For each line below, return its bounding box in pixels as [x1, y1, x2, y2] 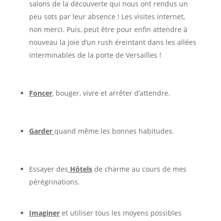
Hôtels [68, 164, 92, 174]
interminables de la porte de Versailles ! [29, 50, 161, 60]
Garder [29, 126, 54, 136]
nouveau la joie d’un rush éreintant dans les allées [29, 37, 196, 47]
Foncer [29, 88, 52, 98]
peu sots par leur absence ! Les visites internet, [29, 11, 185, 21]
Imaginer [29, 208, 60, 218]
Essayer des [29, 164, 68, 174]
